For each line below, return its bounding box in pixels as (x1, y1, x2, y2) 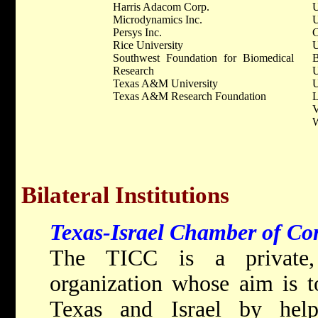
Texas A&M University (112, 77, 218, 89)
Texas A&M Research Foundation (112, 89, 266, 102)
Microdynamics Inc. (112, 13, 202, 26)
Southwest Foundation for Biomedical (112, 51, 294, 64)
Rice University (112, 38, 183, 51)
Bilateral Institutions (21, 182, 229, 208)
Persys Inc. (112, 26, 162, 38)
